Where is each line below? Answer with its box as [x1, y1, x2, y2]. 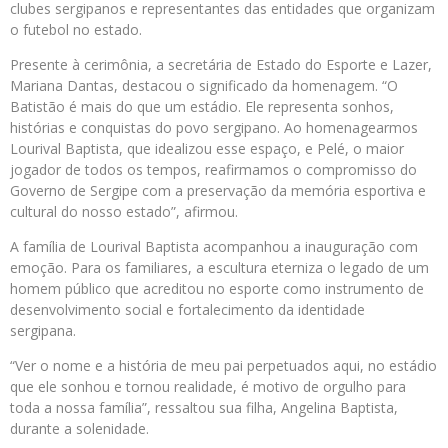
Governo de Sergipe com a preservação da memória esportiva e [10, 181, 426, 201]
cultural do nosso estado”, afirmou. [10, 202, 238, 222]
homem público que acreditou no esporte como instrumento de [10, 279, 424, 299]
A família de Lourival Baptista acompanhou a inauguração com [10, 237, 418, 257]
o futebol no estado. [10, 20, 146, 40]
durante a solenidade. [10, 419, 149, 439]
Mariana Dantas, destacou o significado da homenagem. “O [10, 76, 398, 96]
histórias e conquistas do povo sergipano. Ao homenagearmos [10, 118, 418, 138]
